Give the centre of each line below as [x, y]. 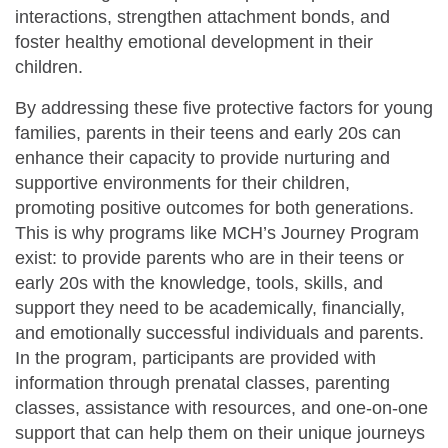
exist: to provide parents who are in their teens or [209, 257]
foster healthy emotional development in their [194, 41]
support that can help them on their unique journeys [220, 432]
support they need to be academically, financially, [210, 307]
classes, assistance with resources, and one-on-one [221, 407]
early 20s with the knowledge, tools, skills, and [199, 282]
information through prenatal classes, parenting [202, 382]
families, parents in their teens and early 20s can [208, 132]
